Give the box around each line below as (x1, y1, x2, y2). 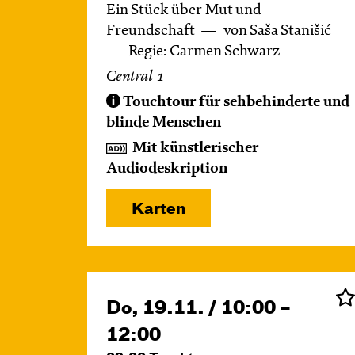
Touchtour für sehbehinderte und (123, 94, 349, 110)
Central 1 (106, 69, 164, 85)
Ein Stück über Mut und (106, 2, 261, 18)
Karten (132, 201, 185, 217)
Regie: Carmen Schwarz (125, 44, 280, 59)
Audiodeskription (106, 161, 227, 177)
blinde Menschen (106, 115, 221, 131)
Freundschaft (106, 23, 197, 39)
